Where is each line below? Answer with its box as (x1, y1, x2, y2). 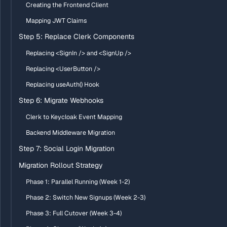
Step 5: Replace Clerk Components (19, 32, 134, 41)
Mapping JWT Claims (26, 16, 87, 25)
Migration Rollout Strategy (19, 161, 103, 170)
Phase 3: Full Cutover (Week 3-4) (26, 209, 122, 217)
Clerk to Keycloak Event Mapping (26, 112, 122, 121)
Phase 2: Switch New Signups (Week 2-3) (26, 193, 145, 202)
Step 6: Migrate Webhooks (19, 96, 103, 105)
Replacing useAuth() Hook (26, 80, 99, 89)
